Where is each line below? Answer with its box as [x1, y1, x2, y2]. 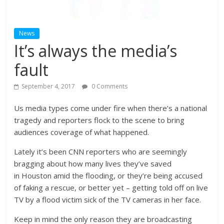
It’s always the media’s [14, 40, 177, 61]
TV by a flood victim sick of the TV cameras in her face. [14, 194, 201, 204]
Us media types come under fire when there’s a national [14, 103, 207, 113]
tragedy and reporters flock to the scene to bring [14, 115, 185, 125]
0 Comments [90, 82, 128, 90]
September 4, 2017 [21, 82, 75, 90]
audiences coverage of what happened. [14, 127, 149, 137]
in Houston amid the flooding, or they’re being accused [14, 170, 203, 180]
